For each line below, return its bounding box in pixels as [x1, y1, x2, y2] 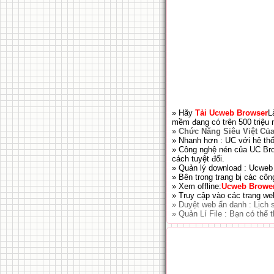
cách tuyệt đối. [172, 154, 224, 163]
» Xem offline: [172, 182, 221, 191]
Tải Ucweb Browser [195, 108, 268, 117]
